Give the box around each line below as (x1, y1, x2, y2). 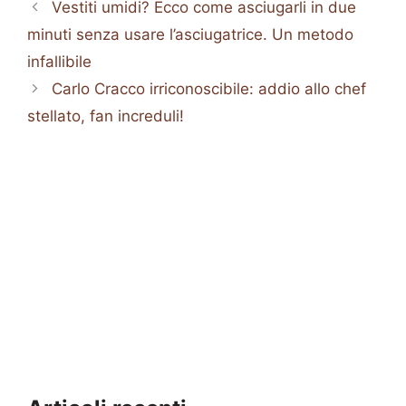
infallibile (27, 53, 92, 72)
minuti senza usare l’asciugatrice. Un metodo (27, 25, 353, 44)
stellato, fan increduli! (27, 107, 184, 126)
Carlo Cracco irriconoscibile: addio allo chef (52, 80, 367, 99)
